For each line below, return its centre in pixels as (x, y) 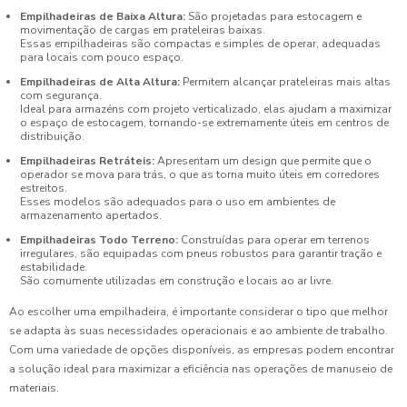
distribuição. (52, 136)
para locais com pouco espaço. (102, 57)
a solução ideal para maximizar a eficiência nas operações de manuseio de (201, 368)
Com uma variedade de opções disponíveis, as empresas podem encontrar (202, 349)
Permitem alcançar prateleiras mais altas (285, 82)
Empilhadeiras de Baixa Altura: (103, 16)
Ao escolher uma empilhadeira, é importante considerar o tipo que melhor (199, 311)
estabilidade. (54, 267)
